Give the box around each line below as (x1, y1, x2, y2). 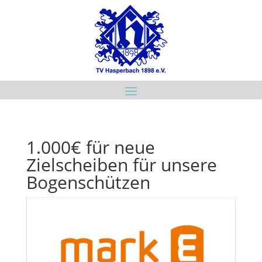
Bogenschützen (26, 170, 150, 194)
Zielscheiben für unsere (26, 153, 217, 177)
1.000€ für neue (26, 135, 155, 159)
